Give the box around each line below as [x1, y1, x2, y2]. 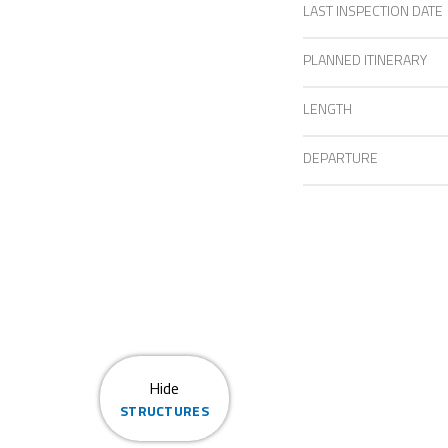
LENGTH [303, 98, 352, 119]
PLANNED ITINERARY [303, 49, 427, 70]
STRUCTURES [120, 400, 209, 421]
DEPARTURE [303, 147, 378, 168]
